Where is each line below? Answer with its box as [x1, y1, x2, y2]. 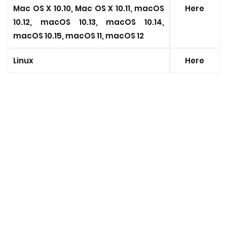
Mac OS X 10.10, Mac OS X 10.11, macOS [13, 3, 164, 14]
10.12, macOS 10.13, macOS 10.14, [13, 17, 164, 27]
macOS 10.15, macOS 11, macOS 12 [13, 30, 144, 41]
